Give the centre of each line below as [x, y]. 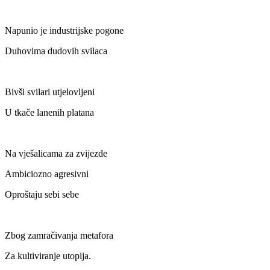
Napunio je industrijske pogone [64, 31]
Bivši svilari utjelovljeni [50, 92]
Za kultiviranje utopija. [48, 256]
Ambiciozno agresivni [47, 174]
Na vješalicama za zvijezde [56, 154]
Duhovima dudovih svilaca [56, 51]
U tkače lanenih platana [49, 113]
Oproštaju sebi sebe [42, 195]
